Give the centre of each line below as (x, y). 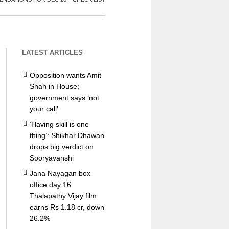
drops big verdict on (61, 147)
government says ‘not (64, 98)
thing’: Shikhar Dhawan (67, 135)
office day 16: (51, 185)
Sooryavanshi (51, 158)
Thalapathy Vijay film (63, 196)
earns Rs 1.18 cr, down (67, 207)
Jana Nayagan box (60, 173)
